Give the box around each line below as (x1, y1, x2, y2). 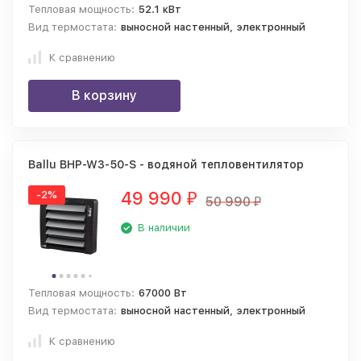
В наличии (138, 222, 190, 234)
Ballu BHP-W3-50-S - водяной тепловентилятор (28, 158, 304, 171)
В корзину (72, 88, 137, 103)
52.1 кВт (139, 3, 182, 15)
